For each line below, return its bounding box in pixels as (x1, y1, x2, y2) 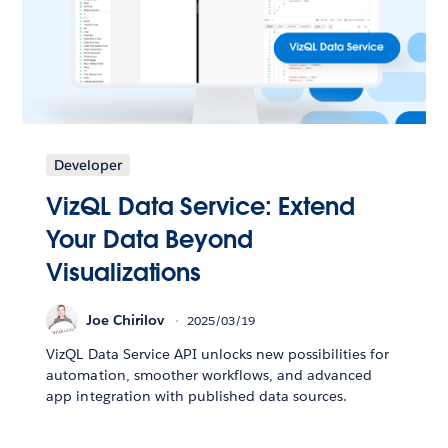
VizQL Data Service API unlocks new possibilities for (46, 345, 390, 364)
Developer (54, 156, 123, 175)
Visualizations (46, 257, 202, 289)
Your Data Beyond (46, 224, 253, 256)
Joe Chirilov (86, 310, 165, 329)
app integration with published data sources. (46, 387, 348, 406)
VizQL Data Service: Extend (46, 191, 355, 223)
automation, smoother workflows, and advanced (46, 366, 373, 385)
